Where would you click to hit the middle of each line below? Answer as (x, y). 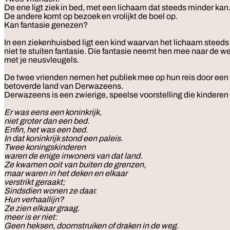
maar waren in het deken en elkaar (66, 173)
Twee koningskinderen (45, 147)
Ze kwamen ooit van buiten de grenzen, (75, 164)
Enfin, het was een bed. (46, 129)
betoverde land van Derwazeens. (65, 86)
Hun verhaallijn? (35, 199)
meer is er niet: (31, 217)
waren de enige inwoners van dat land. (73, 156)
